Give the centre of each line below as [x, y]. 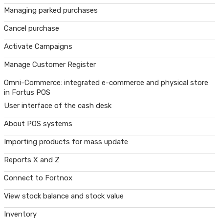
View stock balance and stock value [64, 196]
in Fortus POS [27, 92]
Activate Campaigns [38, 46]
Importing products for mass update [66, 142]
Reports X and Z [32, 160]
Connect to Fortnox [38, 178]
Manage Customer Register [50, 65]
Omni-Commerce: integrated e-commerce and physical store [106, 83]
